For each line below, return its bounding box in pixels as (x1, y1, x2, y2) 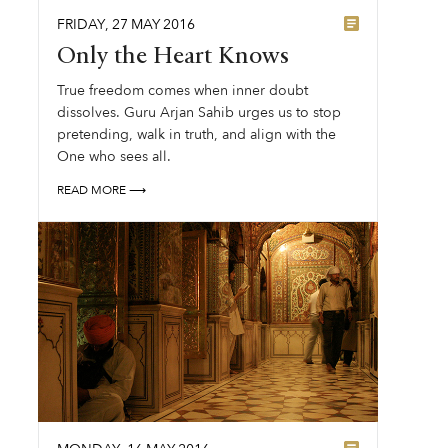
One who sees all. (57, 147, 172, 166)
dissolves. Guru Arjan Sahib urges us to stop (57, 103, 342, 122)
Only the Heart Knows (57, 45, 290, 69)
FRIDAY (57, 15, 106, 34)
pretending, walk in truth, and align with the (57, 125, 337, 144)
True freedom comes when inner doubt (57, 81, 309, 100)
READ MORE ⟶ (57, 182, 147, 198)
